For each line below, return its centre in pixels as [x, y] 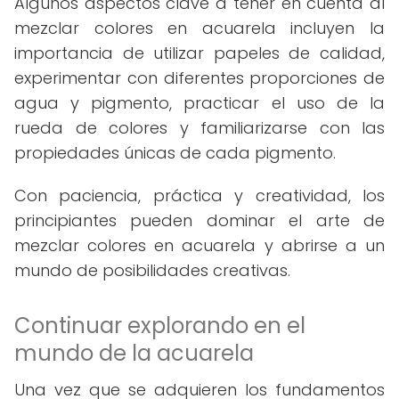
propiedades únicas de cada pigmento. [175, 153]
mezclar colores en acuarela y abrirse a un [199, 245]
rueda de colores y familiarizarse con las [199, 128]
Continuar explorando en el [160, 326]
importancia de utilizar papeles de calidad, [199, 53]
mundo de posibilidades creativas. [152, 270]
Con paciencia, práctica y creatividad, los [199, 195]
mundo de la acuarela [134, 353]
